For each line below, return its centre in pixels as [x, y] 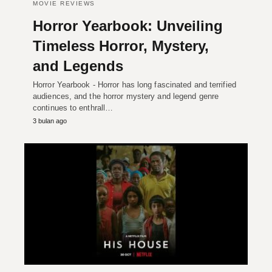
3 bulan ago [50, 121]
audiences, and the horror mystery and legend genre [126, 97]
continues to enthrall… [73, 108]
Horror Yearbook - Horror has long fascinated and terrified [134, 85]
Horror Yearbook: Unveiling [128, 26]
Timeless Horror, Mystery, [121, 46]
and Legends [78, 66]
